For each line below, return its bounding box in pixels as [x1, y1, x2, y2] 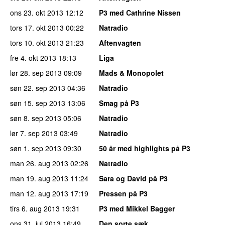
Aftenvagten [99, 37, 141, 48]
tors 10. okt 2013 [10, 37, 64, 48]
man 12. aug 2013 [10, 188, 68, 198]
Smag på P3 [99, 97, 139, 108]
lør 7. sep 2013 [10, 128, 58, 138]
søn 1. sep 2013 [10, 143, 61, 153]
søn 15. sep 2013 [10, 97, 65, 108]
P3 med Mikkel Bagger [99, 203, 175, 213]
